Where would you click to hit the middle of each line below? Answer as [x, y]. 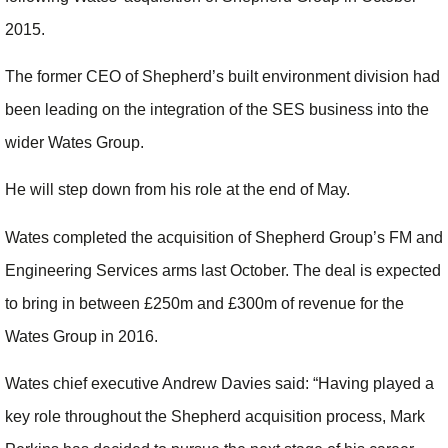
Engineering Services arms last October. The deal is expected [223, 270]
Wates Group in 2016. [81, 336]
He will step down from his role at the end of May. [177, 190]
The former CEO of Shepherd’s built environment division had [222, 77]
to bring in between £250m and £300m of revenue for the [204, 303]
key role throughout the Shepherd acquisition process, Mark [215, 417]
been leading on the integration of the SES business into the [217, 110]
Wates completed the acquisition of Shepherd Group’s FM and [224, 237]
